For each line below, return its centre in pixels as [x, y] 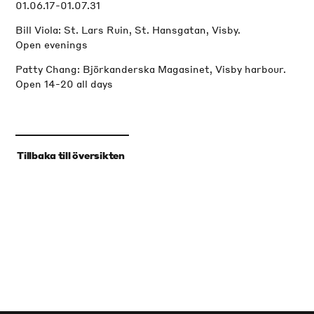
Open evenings [52, 44]
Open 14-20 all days [64, 83]
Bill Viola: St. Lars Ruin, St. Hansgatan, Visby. [128, 29]
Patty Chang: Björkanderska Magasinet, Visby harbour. [151, 68]
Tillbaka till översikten [71, 156]
